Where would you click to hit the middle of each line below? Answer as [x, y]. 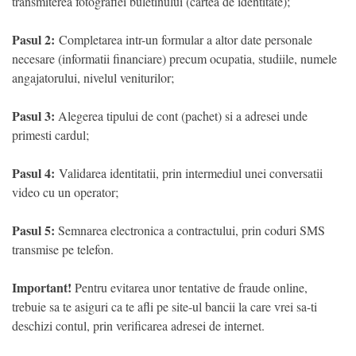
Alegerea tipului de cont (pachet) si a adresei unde [181, 116]
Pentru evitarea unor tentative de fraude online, [190, 287]
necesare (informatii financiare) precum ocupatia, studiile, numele [174, 58]
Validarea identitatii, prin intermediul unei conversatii [189, 173]
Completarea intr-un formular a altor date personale [184, 39]
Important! [42, 287]
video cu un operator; [65, 192]
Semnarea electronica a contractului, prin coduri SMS [190, 230]
